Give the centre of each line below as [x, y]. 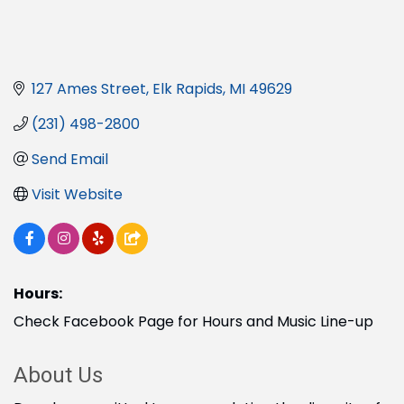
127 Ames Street [89, 88]
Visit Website [77, 194]
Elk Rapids [188, 88]
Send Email [70, 159]
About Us [58, 375]
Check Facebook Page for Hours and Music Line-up [193, 321]
